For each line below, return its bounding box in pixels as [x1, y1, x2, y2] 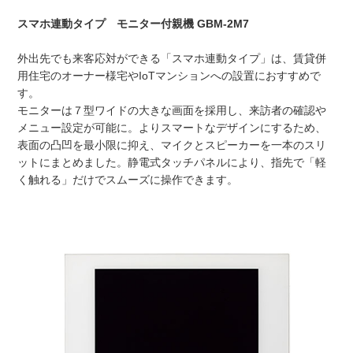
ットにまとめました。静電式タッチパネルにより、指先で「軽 [17, 155, 327, 169]
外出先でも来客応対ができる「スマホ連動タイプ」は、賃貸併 [17, 51, 327, 65]
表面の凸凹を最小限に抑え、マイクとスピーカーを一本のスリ [17, 138, 327, 151]
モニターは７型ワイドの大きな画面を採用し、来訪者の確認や [17, 103, 327, 117]
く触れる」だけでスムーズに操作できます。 [17, 173, 239, 186]
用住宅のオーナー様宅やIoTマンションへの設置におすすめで [17, 69, 321, 82]
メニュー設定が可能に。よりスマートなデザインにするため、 [17, 121, 327, 134]
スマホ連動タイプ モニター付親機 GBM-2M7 [17, 17, 250, 30]
